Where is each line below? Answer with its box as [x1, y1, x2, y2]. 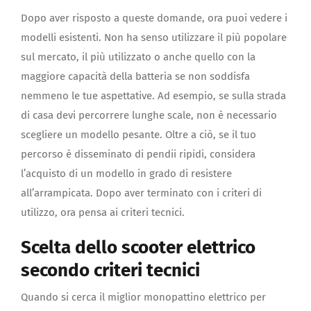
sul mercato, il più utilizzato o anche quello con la [21, 50, 255, 63]
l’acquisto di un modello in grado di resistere [21, 167, 232, 180]
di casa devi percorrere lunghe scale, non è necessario [21, 108, 277, 121]
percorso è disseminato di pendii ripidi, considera [21, 147, 255, 160]
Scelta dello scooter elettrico [21, 236, 255, 258]
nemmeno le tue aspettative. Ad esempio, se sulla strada [21, 89, 286, 102]
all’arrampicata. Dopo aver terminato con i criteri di [21, 186, 262, 199]
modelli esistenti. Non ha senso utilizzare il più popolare [21, 31, 287, 44]
